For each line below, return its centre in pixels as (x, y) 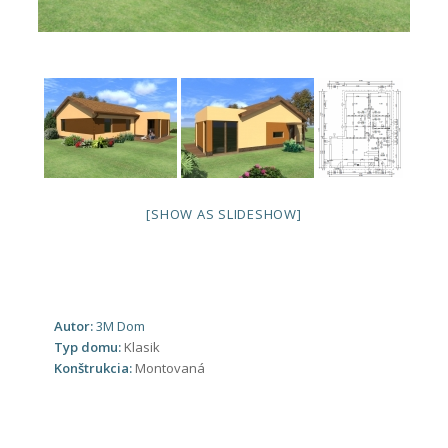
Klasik (141, 346)
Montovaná (169, 367)
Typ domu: (88, 346)
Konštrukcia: (94, 367)
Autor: (74, 325)
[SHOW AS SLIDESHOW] (224, 213)
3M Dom (120, 325)
